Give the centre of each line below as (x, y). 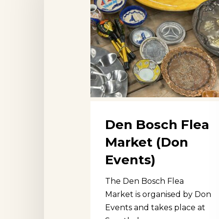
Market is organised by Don (158, 195)
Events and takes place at (155, 208)
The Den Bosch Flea (144, 181)
